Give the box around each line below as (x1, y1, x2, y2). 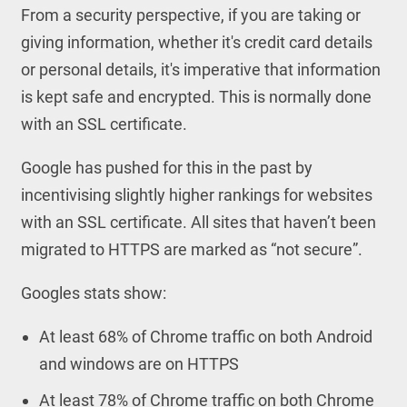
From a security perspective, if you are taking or (20, 5, 361, 25)
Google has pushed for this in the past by (20, 158, 313, 177)
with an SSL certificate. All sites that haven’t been (20, 213, 376, 232)
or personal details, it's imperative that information (20, 60, 381, 79)
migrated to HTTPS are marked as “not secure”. (20, 240, 362, 259)
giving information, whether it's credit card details (20, 33, 372, 52)
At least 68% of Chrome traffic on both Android (38, 327, 372, 346)
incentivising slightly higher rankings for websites (20, 185, 372, 204)
